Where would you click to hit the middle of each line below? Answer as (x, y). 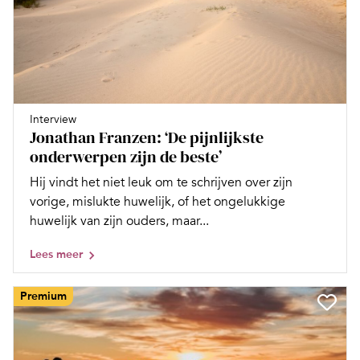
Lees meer (56, 254)
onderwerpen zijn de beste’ (126, 157)
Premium (43, 296)
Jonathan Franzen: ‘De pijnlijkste (147, 137)
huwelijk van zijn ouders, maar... (119, 221)
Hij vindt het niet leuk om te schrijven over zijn (161, 182)
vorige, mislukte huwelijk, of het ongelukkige (157, 202)
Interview (53, 119)
